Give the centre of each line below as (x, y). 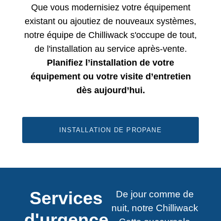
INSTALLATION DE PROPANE (110, 130)
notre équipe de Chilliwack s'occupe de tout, (110, 35)
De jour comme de (155, 194)
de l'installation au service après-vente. (110, 49)
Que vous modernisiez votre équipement (110, 7)
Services (66, 198)
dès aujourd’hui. (110, 90)
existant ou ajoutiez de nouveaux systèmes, (110, 21)
